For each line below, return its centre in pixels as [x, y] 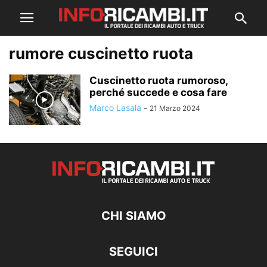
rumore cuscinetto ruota [101, 53]
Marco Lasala [115, 108]
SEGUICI [133, 252]
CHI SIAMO [133, 216]
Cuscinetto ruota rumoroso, [159, 80]
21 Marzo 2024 [175, 108]
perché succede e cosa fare [158, 92]
